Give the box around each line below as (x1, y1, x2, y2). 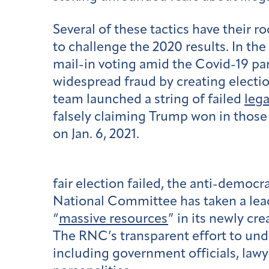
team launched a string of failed (53, 92, 244, 107)
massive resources (59, 213, 168, 227)
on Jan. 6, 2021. (53, 127, 142, 142)
